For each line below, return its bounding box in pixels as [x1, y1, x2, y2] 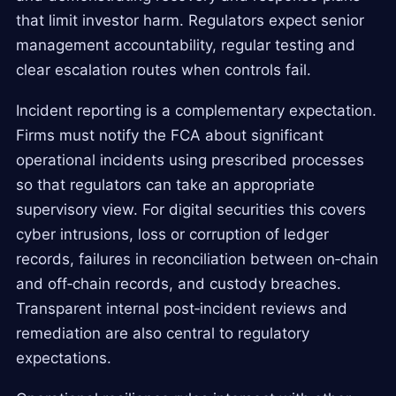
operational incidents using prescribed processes [16, 150, 364, 169]
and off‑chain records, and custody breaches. [16, 274, 341, 293]
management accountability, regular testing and [16, 35, 355, 54]
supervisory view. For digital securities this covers [16, 200, 366, 218]
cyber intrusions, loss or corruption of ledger [16, 225, 329, 243]
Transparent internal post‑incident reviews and [16, 299, 347, 317]
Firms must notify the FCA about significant [16, 126, 324, 144]
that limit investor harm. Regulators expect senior [16, 11, 364, 29]
